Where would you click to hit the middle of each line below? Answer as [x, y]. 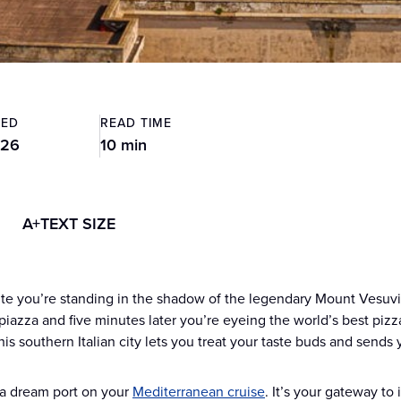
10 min [124, 145]
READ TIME [136, 123]
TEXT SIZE [78, 224]
